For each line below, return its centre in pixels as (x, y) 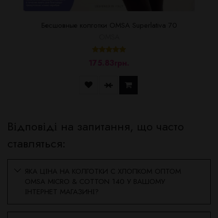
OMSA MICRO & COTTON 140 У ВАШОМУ (95, 182)
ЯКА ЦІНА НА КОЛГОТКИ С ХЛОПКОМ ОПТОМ (103, 172)
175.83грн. (109, 63)
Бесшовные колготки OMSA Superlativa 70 (109, 26)
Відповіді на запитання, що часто (96, 127)
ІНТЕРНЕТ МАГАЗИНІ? (62, 192)
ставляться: (36, 144)
